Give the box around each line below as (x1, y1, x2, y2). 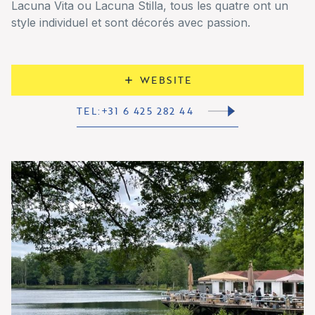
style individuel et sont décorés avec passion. (11, 15, 250, 30)
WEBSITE (140, 72, 192, 88)
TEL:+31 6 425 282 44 (77, 103, 193, 119)
